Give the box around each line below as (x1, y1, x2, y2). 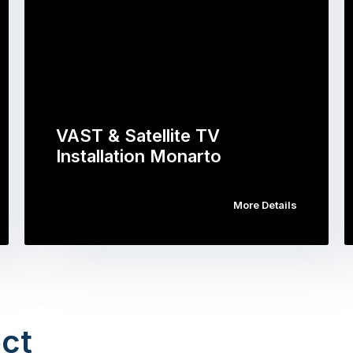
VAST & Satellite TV (55, 125, 220, 146)
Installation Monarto (55, 146, 221, 166)
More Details (233, 199, 298, 211)
